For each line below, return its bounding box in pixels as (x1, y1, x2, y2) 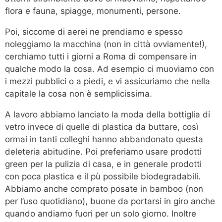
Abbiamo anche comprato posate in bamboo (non (5, 183, 203, 194)
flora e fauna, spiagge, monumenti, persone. (5, 5, 181, 16)
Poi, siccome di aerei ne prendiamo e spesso (5, 26, 183, 37)
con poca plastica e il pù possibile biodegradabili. (5, 171, 201, 181)
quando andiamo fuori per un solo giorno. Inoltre (5, 208, 196, 219)
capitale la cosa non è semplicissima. (5, 88, 152, 99)
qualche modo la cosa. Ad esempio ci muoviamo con (5, 63, 214, 74)
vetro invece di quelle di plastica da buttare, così (5, 121, 198, 132)
